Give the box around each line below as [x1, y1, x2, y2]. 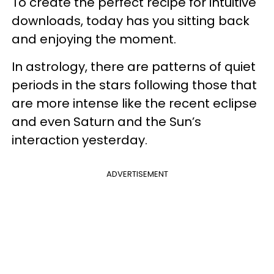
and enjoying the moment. [12, 30, 182, 48]
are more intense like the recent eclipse [12, 94, 257, 112]
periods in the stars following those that [12, 76, 257, 94]
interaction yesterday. [12, 131, 154, 149]
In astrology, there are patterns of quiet [12, 57, 256, 75]
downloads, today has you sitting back [12, 12, 250, 29]
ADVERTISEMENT [106, 168, 168, 180]
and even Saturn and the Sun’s [12, 113, 201, 130]
